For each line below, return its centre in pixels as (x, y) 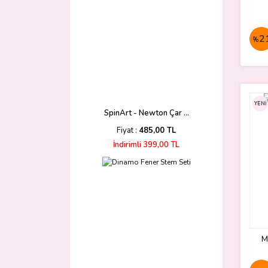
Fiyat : (128, 130)
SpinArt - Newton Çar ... (146, 113)
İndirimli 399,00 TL (146, 145)
